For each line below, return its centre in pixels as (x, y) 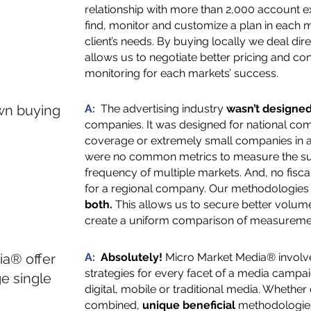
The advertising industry (163, 109)
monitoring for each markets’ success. (182, 73)
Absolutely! (132, 257)
